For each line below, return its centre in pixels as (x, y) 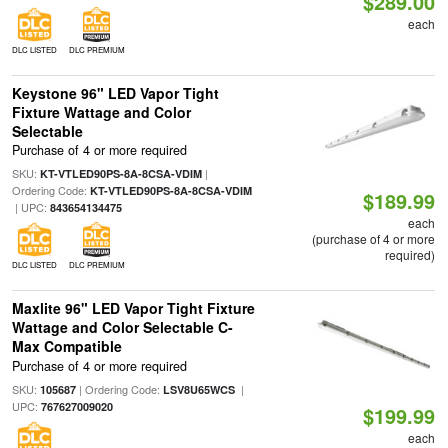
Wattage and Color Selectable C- (122, 327)
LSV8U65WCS (198, 389)
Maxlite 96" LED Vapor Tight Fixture (133, 308)
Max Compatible (66, 346)
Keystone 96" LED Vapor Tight (115, 93)
